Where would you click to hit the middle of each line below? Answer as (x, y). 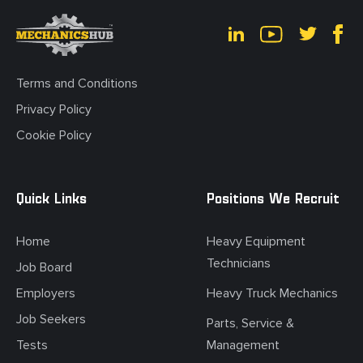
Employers (46, 294)
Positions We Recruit (273, 200)
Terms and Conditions (77, 84)
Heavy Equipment (256, 242)
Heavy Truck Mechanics (273, 294)
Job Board (44, 268)
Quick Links (51, 200)
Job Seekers (51, 320)
